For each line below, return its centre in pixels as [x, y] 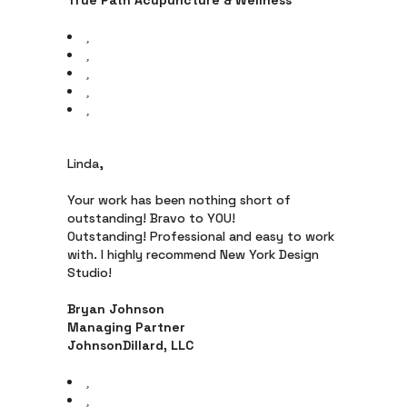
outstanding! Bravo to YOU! [151, 218]
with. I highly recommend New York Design [193, 254]
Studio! [89, 273]
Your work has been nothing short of [179, 200]
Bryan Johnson [116, 309]
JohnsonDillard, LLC [130, 345]
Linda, [85, 164]
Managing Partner [126, 327]
